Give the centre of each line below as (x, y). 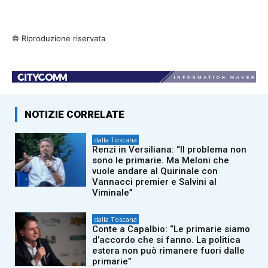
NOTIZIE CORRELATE (74, 115)
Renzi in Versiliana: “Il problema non (170, 150)
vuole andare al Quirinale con (155, 171)
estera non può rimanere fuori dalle (169, 251)
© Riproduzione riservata (59, 39)
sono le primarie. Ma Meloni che (161, 161)
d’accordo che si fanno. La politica (167, 240)
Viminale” (113, 193)
